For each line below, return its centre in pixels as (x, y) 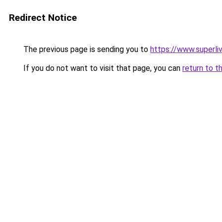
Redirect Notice (43, 18)
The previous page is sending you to (86, 49)
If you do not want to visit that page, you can (102, 68)
